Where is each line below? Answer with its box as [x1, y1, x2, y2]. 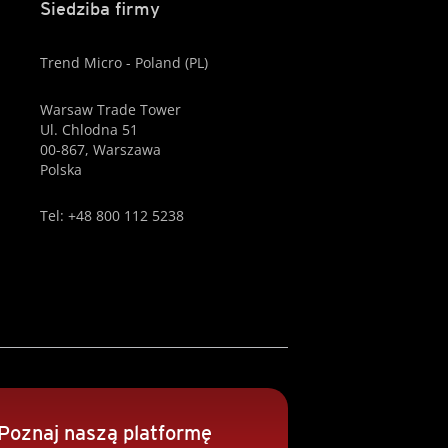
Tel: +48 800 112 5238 [39, 206, 184, 226]
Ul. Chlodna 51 [39, 119, 138, 139]
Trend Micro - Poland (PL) [39, 53, 208, 73]
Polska [39, 159, 82, 179]
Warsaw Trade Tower [39, 99, 181, 119]
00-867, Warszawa [39, 139, 161, 159]
